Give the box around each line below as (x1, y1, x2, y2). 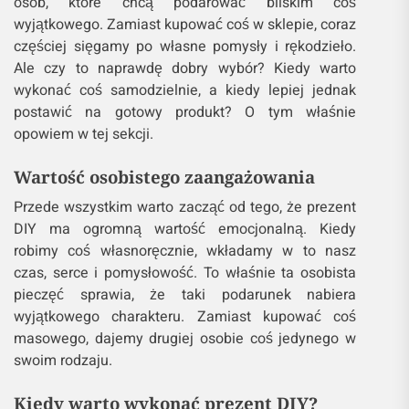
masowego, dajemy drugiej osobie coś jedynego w (14, 328, 357, 351)
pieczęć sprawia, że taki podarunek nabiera (14, 284, 357, 307)
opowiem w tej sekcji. (14, 123, 153, 146)
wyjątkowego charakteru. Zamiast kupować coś (14, 306, 357, 329)
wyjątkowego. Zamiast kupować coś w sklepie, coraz (14, 14, 357, 37)
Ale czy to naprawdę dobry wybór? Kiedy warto (14, 58, 357, 80)
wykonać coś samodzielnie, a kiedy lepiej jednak (14, 79, 357, 102)
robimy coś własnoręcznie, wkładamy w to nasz (14, 240, 357, 263)
